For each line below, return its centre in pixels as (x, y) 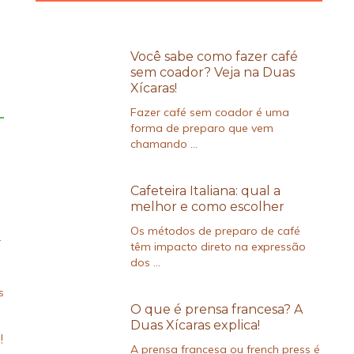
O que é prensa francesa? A (216, 310)
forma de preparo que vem (201, 128)
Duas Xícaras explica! (195, 326)
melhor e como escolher (207, 207)
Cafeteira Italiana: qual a (205, 191)
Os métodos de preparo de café (215, 231)
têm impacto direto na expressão (218, 247)
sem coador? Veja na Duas (212, 73)
